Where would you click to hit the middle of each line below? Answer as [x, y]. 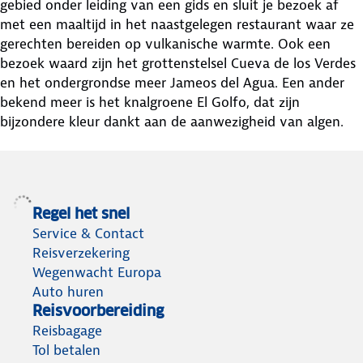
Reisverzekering [81, 252]
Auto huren [68, 291]
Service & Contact [88, 233]
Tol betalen [66, 350]
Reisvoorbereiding [98, 310]
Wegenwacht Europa [97, 272]
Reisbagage [67, 330]
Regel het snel [81, 213]
